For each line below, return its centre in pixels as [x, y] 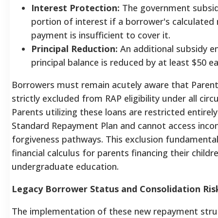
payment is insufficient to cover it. [101, 35]
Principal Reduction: [74, 48]
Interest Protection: [75, 8]
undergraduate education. [65, 166]
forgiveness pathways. [57, 139]
